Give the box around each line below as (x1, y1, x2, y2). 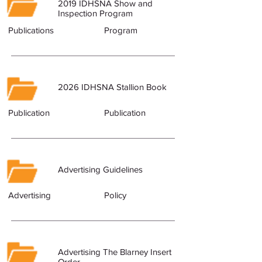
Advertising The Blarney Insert (58, 247, 171, 257)
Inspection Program (58, 8, 133, 18)
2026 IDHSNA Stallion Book (58, 82, 167, 92)
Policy (104, 190, 126, 200)
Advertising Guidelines (58, 164, 143, 174)
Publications (8, 25, 54, 35)
